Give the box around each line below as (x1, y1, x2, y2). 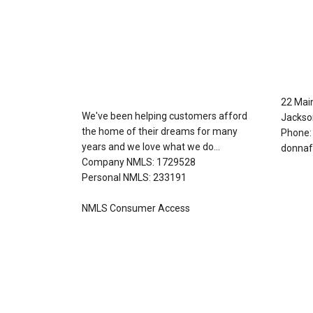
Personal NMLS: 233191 (82, 172, 187, 184)
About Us (82, 48, 151, 68)
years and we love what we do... (82, 141, 220, 153)
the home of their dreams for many (82, 126, 238, 138)
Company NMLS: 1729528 (82, 156, 196, 168)
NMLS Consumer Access (82, 203, 190, 214)
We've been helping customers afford (82, 110, 247, 122)
